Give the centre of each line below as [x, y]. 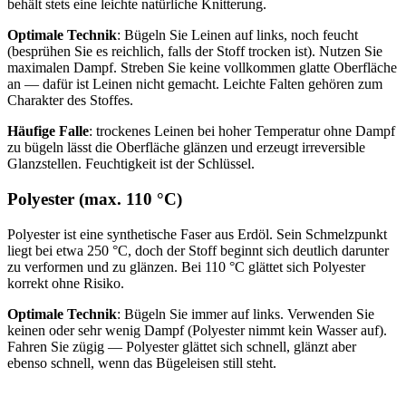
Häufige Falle [48, 131]
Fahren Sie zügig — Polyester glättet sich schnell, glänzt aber [182, 346]
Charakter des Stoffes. [70, 101]
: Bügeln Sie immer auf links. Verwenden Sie [246, 314]
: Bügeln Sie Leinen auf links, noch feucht [237, 35]
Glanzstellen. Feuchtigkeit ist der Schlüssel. [131, 164]
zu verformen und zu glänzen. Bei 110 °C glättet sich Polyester [186, 266]
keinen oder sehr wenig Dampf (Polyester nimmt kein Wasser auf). [197, 330]
